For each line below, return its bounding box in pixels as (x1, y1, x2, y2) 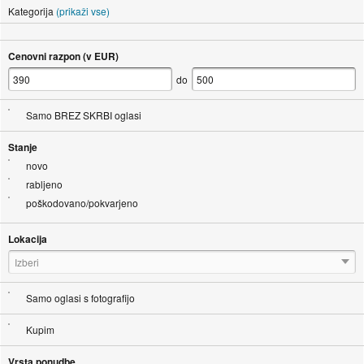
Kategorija (7, 3, 54, 18)
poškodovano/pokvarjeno (25, 195, 138, 210)
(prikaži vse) (55, 3, 110, 18)
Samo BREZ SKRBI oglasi (25, 107, 141, 122)
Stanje (7, 139, 37, 154)
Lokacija (7, 231, 47, 246)
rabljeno (25, 176, 63, 191)
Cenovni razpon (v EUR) (7, 48, 119, 63)
